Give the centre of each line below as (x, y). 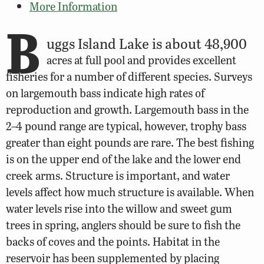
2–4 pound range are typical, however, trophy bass (126, 126)
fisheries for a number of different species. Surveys (129, 77)
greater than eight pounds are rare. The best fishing (130, 143)
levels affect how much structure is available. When (130, 192)
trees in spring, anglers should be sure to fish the (123, 225)
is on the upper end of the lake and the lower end (123, 159)
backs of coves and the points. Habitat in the (113, 242)
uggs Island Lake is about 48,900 (147, 44)
